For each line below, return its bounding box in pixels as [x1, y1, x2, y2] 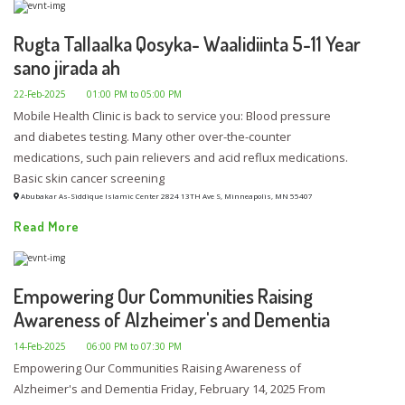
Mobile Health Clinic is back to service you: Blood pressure [14, 108, 331, 125]
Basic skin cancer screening [14, 170, 165, 187]
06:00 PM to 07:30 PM [87, 339, 182, 353]
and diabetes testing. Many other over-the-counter [14, 128, 291, 146]
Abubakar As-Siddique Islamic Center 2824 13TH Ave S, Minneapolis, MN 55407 [19, 191, 313, 202]
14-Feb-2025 [14, 339, 66, 353]
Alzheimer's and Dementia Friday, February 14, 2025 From [14, 380, 325, 397]
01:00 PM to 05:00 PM [87, 88, 182, 101]
